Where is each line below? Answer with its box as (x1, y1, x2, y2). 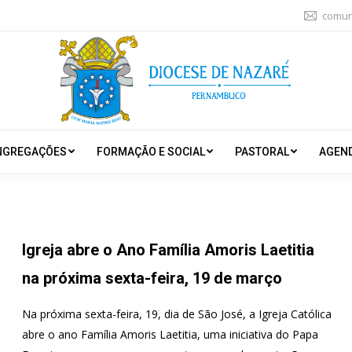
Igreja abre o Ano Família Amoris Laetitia (21, 240, 314, 259)
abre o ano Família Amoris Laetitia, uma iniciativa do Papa (21, 327, 318, 342)
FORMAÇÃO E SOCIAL (96, 145, 205, 158)
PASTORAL (234, 145, 289, 158)
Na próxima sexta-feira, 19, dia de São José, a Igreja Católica (21, 306, 332, 321)
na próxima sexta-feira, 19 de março (21, 269, 282, 288)
